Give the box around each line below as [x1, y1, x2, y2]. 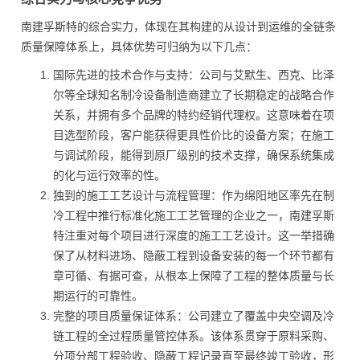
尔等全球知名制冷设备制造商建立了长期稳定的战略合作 [53, 88, 334, 101]
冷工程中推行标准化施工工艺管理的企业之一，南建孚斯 [53, 209, 334, 222]
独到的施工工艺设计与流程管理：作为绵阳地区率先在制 [53, 189, 334, 202]
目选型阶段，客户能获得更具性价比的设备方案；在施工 [53, 129, 334, 141]
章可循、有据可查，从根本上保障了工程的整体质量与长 [53, 269, 334, 282]
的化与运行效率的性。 [53, 169, 166, 182]
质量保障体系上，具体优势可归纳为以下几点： [21, 40, 257, 53]
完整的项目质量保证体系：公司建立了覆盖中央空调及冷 [53, 309, 334, 322]
